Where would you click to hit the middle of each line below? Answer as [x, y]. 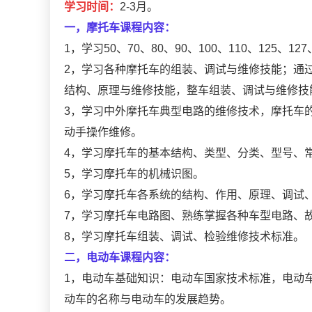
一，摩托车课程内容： [120, 27]
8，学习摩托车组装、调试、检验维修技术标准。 [184, 236]
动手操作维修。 [103, 132]
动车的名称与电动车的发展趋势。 [148, 299]
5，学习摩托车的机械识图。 [134, 173]
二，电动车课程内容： [120, 257]
